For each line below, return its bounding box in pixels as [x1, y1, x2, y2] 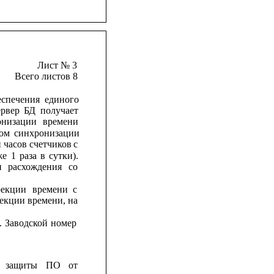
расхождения [7, 161, 62, 172]
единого [44, 94, 79, 105]
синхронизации [14, 127, 80, 138]
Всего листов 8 [14, 71, 78, 82]
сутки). [48, 150, 78, 161]
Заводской [4, 217, 48, 228]
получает [40, 105, 79, 116]
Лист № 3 [37, 60, 78, 71]
